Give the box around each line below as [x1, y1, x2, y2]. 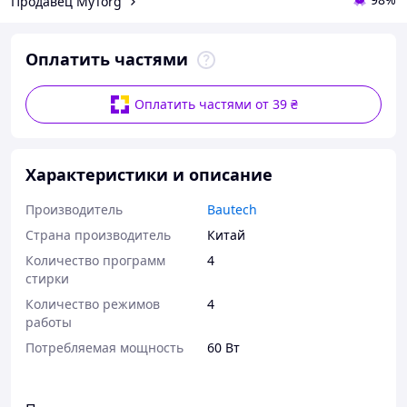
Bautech [207, 201, 257, 218]
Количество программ [25, 252, 165, 269]
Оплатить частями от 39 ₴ [134, 95, 298, 113]
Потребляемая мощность [25, 339, 184, 356]
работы [25, 313, 72, 331]
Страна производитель [25, 226, 171, 243]
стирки [25, 270, 69, 287]
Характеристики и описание [25, 164, 273, 185]
